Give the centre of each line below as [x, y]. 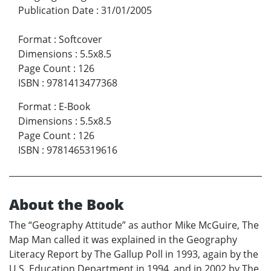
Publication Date [56, 10]
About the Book [67, 204]
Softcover [80, 39]
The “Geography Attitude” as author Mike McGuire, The [134, 225]
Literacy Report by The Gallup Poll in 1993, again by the [134, 254]
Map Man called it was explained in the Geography [123, 239]
